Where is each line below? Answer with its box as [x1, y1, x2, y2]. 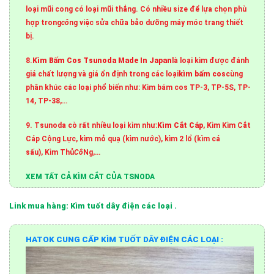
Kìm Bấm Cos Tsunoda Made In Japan [32, 56, 172, 65]
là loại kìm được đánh [172, 56, 250, 65]
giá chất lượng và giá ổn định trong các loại [26, 70, 179, 79]
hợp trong [26, 18, 62, 27]
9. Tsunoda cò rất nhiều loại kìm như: [26, 121, 158, 130]
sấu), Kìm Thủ [26, 148, 75, 157]
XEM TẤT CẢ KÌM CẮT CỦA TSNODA [26, 172, 155, 182]
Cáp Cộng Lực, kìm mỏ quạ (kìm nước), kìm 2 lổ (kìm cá [26, 135, 221, 144]
